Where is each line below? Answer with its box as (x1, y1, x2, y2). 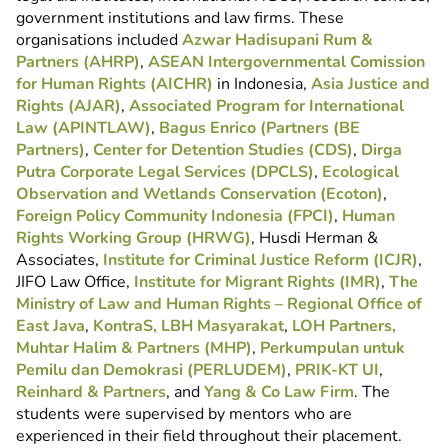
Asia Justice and (307, 73, 430, 96)
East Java (16, 315, 85, 338)
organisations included (16, 29, 182, 52)
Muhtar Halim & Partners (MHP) (16, 337, 252, 360)
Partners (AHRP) (16, 51, 140, 74)
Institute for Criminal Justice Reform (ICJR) (99, 249, 418, 272)
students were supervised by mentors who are (16, 403, 352, 426)
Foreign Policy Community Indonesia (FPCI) (16, 205, 334, 228)
